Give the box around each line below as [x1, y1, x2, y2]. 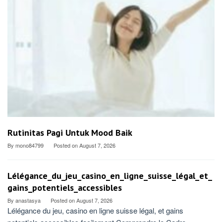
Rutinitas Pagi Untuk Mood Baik [7, 127, 132, 139]
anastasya [15, 196, 41, 205]
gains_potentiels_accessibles [7, 182, 122, 194]
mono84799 [15, 141, 44, 150]
